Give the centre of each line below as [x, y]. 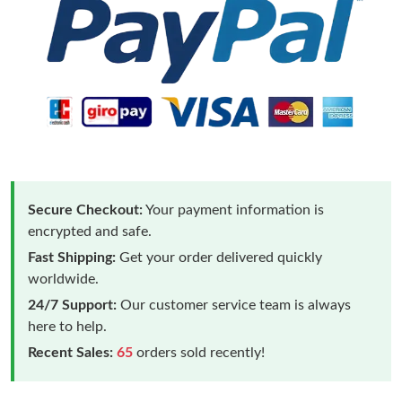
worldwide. [63, 279]
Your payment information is [233, 210]
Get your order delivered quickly [219, 257]
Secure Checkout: [85, 210]
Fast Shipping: [72, 257]
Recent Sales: [70, 352]
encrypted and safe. [90, 231]
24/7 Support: [72, 305]
